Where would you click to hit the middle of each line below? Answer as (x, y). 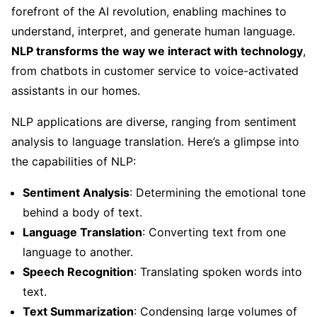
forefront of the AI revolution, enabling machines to (149, 11)
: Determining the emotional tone (218, 192)
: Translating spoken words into (218, 271)
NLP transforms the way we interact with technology (157, 51)
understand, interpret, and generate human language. (153, 31)
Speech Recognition (78, 271)
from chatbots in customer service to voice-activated (155, 70)
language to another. (78, 252)
